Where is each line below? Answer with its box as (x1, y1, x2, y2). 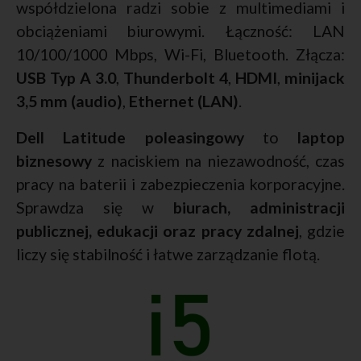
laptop (297, 128, 345, 147)
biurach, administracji (173, 198, 345, 218)
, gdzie (298, 222, 346, 241)
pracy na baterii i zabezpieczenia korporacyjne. (16, 175, 345, 194)
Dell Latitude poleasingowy (16, 128, 244, 147)
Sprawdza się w (16, 198, 173, 218)
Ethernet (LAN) (129, 92, 239, 111)
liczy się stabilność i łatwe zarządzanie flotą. (16, 245, 320, 264)
